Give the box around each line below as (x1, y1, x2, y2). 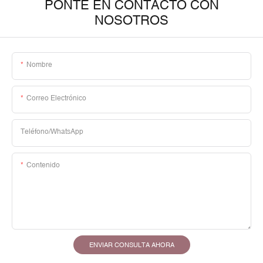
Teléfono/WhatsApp (21, 127, 83, 136)
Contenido (26, 161, 60, 170)
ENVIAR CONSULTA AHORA (89, 241, 174, 249)
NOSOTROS (95, 13, 168, 28)
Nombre (26, 60, 52, 69)
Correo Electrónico (26, 94, 86, 103)
